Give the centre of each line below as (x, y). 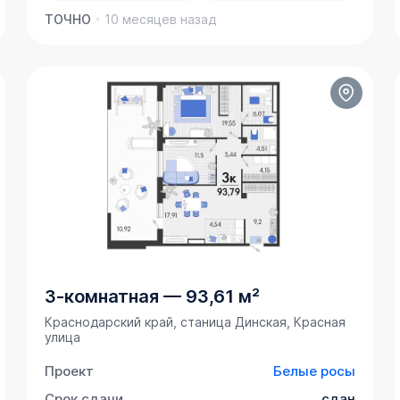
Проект (70, 371)
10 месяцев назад (161, 20)
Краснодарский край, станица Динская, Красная (196, 322)
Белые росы (314, 371)
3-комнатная (102, 297)
